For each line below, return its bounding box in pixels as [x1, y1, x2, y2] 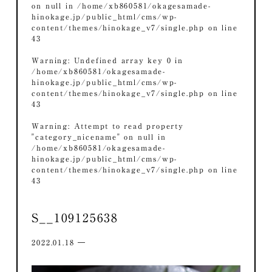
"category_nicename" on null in [32, 132, 166, 140]
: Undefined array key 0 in [68, 56, 183, 64]
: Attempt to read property [68, 121, 184, 129]
